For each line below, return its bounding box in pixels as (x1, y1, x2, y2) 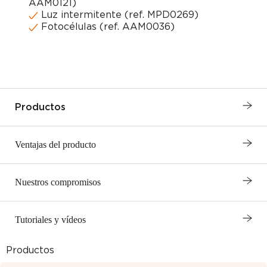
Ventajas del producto (15, 139, 96, 150)
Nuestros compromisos (15, 177, 101, 188)
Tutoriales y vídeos (15, 215, 86, 225)
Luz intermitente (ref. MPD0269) (38, 9, 198, 21)
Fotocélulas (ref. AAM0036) (38, 21, 175, 33)
